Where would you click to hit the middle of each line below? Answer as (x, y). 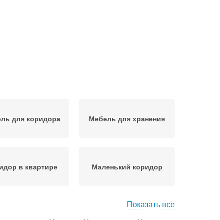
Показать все (151, 204)
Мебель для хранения (127, 118)
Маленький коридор (127, 166)
